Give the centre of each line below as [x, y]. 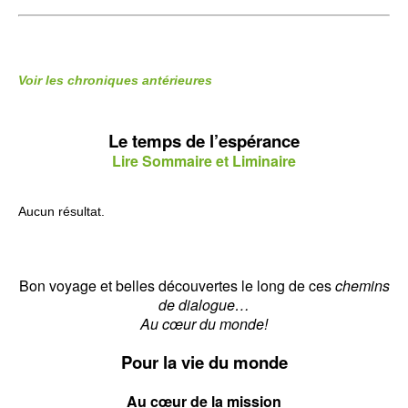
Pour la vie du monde [204, 362]
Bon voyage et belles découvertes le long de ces [177, 285]
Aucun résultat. [61, 211]
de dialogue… [204, 304]
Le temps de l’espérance [204, 140]
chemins [362, 285]
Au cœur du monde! [204, 323]
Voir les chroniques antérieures [115, 80]
